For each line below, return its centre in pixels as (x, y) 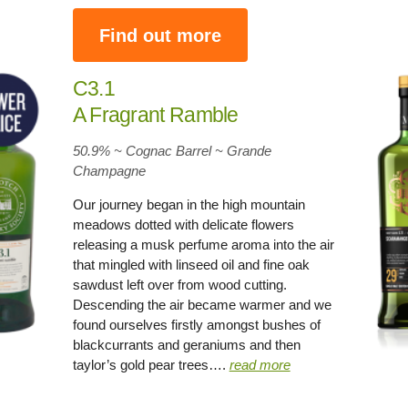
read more (260, 365)
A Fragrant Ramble (155, 115)
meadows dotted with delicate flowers (183, 224)
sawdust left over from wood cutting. (179, 285)
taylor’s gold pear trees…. (151, 365)
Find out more (160, 35)
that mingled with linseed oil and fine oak (191, 265)
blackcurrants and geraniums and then (186, 345)
